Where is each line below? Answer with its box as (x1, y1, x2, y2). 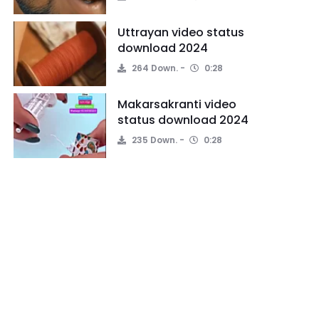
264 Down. (130, 62, 178, 74)
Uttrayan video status (117, 24, 244, 41)
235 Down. (130, 134, 177, 146)
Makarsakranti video (117, 96, 236, 113)
